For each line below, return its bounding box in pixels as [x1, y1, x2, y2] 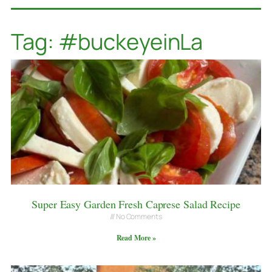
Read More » [116, 232, 156, 243]
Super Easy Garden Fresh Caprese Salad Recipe [32, 196, 240, 211]
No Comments [114, 211, 162, 222]
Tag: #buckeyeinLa [11, 26, 203, 56]
